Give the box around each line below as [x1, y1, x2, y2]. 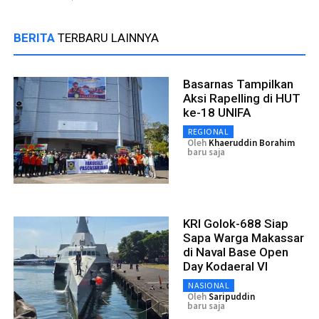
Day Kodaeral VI [183, 258, 268, 273]
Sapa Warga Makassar [183, 230, 304, 245]
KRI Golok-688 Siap [183, 216, 288, 231]
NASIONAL [188, 279, 229, 291]
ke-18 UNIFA [183, 105, 251, 120]
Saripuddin [209, 290, 255, 303]
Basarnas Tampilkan [183, 76, 293, 91]
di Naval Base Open [183, 244, 288, 259]
